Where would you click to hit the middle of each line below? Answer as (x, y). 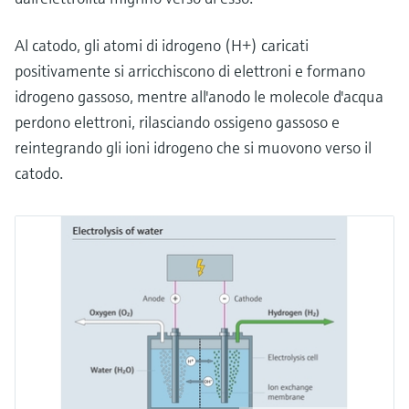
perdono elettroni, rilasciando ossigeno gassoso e (177, 121)
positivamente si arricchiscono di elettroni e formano (190, 70)
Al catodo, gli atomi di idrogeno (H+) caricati (162, 45)
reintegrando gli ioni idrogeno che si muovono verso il (193, 147)
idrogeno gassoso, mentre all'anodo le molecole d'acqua (199, 96)
